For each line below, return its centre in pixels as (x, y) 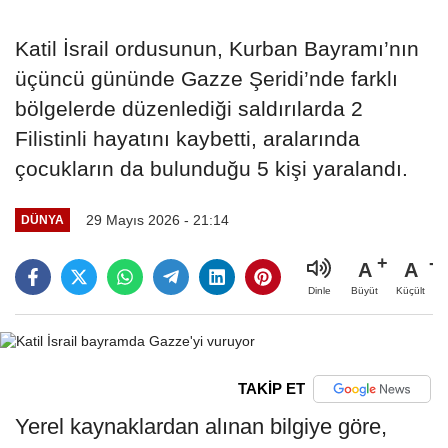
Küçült (410, 290)
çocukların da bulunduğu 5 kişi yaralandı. (211, 168)
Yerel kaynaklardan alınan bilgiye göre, (201, 426)
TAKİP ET (271, 389)
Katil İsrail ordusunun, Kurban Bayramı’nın (217, 48)
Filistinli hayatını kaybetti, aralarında (187, 138)
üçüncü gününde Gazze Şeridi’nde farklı (206, 78)
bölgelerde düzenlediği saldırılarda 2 (189, 108)
